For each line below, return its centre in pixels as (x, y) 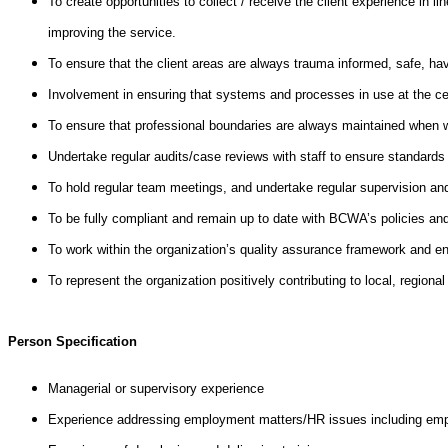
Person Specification (72, 341)
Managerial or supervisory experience (156, 388)
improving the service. (112, 32)
